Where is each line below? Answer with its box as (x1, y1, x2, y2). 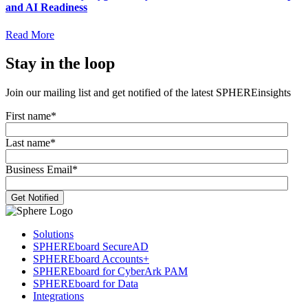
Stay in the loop (5, 54, 115, 73)
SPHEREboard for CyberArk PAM (33, 265, 188, 278)
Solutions (33, 228, 74, 241)
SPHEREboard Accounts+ (33, 253, 149, 265)
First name (5, 110, 51, 122)
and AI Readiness (5, 1, 87, 14)
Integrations (33, 290, 84, 302)
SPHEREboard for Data (33, 278, 138, 290)
